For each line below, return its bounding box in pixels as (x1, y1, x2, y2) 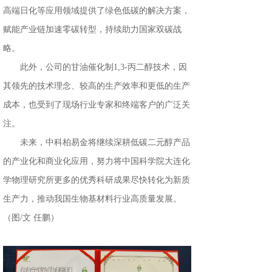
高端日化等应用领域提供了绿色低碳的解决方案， (3, 6, 190, 15)
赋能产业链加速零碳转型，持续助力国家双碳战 (3, 25, 182, 34)
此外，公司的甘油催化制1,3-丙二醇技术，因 (20, 63, 187, 72)
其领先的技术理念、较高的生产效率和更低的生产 (3, 81, 190, 90)
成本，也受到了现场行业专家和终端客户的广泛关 (3, 100, 190, 109)
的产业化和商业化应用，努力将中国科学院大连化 (3, 157, 190, 166)
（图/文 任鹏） (3, 213, 59, 222)
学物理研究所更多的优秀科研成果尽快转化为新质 (3, 175, 190, 185)
